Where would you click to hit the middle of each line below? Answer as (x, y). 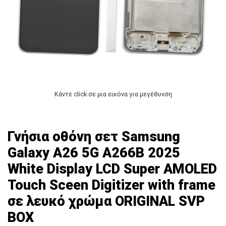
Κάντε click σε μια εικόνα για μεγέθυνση (113, 94)
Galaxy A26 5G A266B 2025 (94, 153)
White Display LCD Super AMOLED (112, 169)
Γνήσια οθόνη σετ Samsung (94, 136)
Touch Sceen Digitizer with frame (111, 185)
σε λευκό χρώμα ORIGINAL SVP (106, 201)
